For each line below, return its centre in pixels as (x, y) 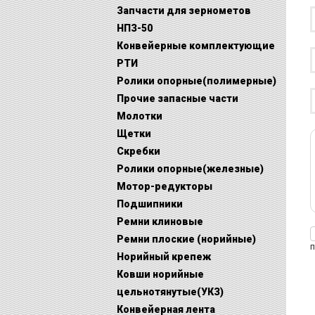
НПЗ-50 (135, 28)
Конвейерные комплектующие (196, 46)
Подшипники (150, 204)
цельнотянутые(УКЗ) (170, 292)
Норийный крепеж (164, 257)
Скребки (139, 151)
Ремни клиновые (160, 221)
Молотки (140, 116)
